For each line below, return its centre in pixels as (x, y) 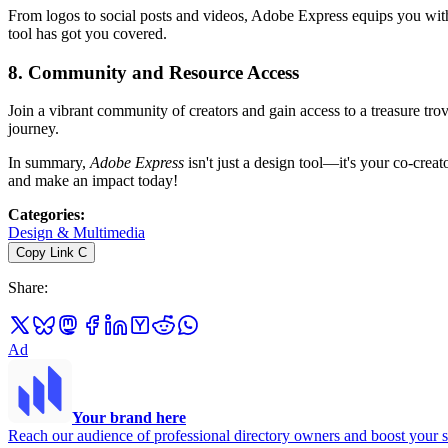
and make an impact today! (93, 181)
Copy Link (45, 253)
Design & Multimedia (76, 233)
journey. (33, 129)
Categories (44, 215)
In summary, (49, 163)
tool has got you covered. (87, 33)
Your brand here (129, 418)
